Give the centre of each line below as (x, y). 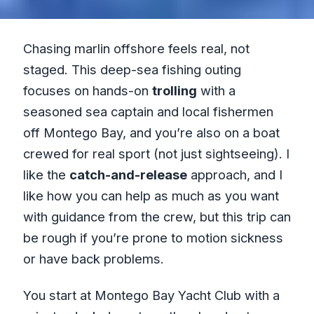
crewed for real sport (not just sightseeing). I (156, 154)
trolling (174, 91)
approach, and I (234, 175)
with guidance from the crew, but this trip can (157, 217)
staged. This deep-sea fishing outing (132, 70)
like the (46, 175)
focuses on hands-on (87, 91)
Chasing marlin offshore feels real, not (136, 49)
